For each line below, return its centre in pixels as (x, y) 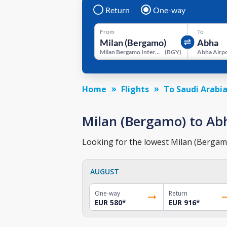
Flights (135, 89)
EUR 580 (108, 202)
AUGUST (105, 171)
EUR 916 (182, 202)
